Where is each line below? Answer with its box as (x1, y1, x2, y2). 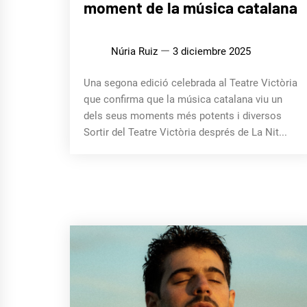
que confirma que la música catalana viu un (84, 93, 282, 106)
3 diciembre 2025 (173, 45, 251, 58)
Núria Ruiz (111, 45, 158, 58)
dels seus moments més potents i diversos (84, 109, 282, 122)
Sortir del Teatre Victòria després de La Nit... (84, 125, 287, 138)
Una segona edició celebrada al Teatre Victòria (84, 76, 297, 89)
